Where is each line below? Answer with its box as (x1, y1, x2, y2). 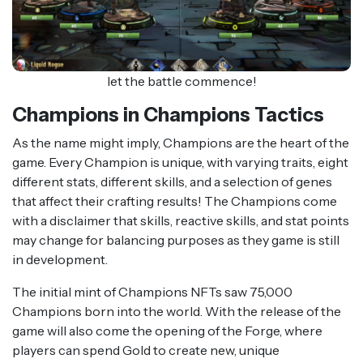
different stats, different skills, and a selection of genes (12, 173, 332, 190)
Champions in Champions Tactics (12, 102, 324, 126)
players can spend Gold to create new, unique (12, 341, 280, 358)
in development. (12, 250, 108, 267)
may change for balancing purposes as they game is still (12, 231, 340, 248)
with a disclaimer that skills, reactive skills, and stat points (12, 211, 349, 228)
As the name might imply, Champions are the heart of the (12, 134, 349, 151)
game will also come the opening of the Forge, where (12, 322, 322, 339)
